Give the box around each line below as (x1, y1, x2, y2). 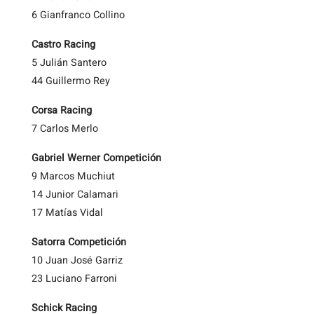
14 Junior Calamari (32, 187, 118, 202)
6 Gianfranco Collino (32, 8, 125, 22)
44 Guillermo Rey (32, 74, 110, 88)
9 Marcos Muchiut (32, 169, 115, 184)
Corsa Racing (32, 103, 92, 118)
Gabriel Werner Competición (32, 151, 161, 165)
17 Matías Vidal (32, 205, 103, 220)
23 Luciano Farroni (32, 271, 117, 286)
